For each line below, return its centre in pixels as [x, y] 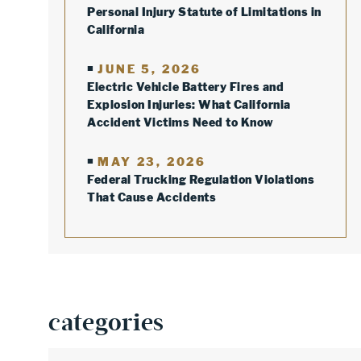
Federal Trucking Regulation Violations [201, 179]
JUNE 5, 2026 [150, 69]
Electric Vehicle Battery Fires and [185, 87]
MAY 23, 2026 [152, 162]
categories [106, 322]
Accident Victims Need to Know [180, 122]
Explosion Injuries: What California [189, 104]
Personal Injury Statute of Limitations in [204, 12]
